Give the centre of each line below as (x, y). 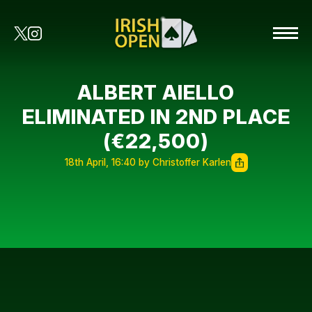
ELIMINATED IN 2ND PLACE (156, 117)
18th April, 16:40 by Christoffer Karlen (148, 162)
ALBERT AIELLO (156, 92)
